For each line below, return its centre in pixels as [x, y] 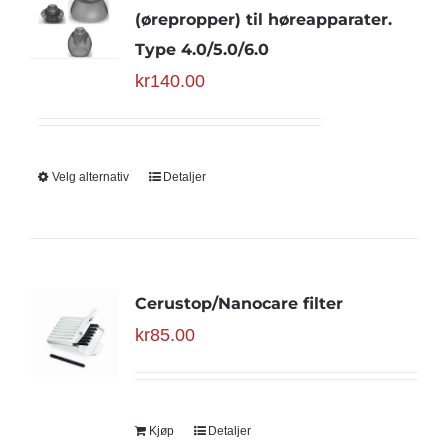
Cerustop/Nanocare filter [238, 303]
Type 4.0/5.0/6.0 [201, 49]
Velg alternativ [90, 177]
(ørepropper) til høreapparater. [263, 19]
